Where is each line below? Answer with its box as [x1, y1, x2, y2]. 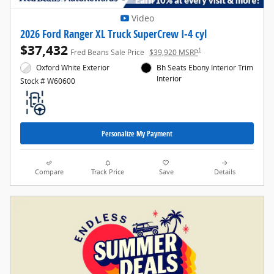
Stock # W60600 [20, 75, 75, 86]
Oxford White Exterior [36, 62, 110, 73]
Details [213, 168, 235, 177]
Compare [35, 168, 64, 177]
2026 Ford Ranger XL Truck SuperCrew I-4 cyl [20, 26, 207, 41]
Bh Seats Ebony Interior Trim [157, 62, 254, 73]
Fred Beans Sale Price [70, 46, 144, 57]
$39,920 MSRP [149, 46, 198, 57]
